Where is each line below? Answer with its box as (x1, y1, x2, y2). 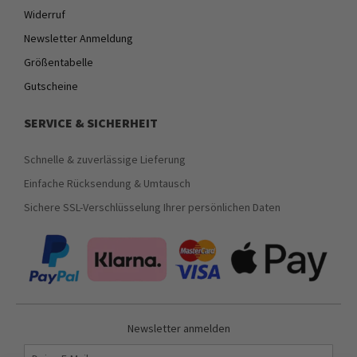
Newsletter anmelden (127, 321, 230, 335)
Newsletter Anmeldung (24, 30, 133, 45)
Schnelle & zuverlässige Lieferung (24, 151, 186, 167)
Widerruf (24, 6, 65, 22)
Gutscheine (24, 78, 78, 93)
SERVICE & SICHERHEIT (24, 114, 158, 131)
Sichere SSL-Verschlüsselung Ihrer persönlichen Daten (24, 199, 280, 214)
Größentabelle (24, 54, 93, 69)
